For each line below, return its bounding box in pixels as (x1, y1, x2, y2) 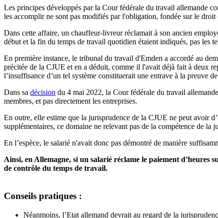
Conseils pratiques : (4, 191, 82, 201)
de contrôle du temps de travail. (4, 164, 108, 173)
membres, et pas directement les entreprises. (4, 97, 137, 106)
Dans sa (4, 88, 30, 97)
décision (30, 88, 55, 97)
